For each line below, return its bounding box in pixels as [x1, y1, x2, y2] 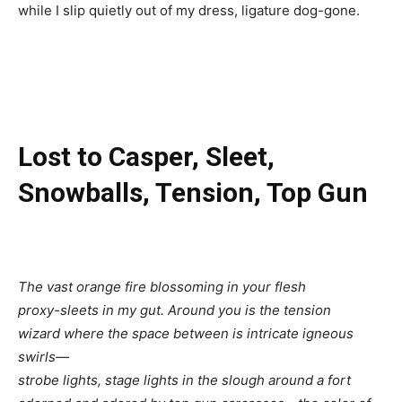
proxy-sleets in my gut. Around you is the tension [18, 301, 331, 319]
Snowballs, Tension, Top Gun [18, 176, 368, 208]
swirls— [18, 347, 69, 365]
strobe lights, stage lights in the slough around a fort [18, 371, 351, 389]
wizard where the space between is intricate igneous [18, 324, 354, 342]
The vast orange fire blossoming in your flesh [18, 277, 306, 295]
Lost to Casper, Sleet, [18, 140, 275, 172]
